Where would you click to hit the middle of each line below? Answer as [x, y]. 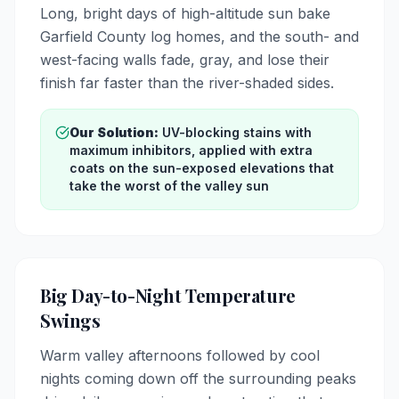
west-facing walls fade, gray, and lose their [185, 60]
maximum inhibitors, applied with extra [191, 150]
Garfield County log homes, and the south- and [199, 37]
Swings [70, 320]
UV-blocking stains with [237, 132]
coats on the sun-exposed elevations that [202, 168]
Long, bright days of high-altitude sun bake [185, 13]
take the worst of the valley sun [169, 186]
